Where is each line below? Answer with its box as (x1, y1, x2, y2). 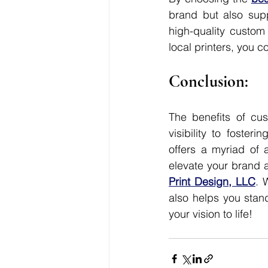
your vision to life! (169, 207, 252, 221)
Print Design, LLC (169, 175, 255, 188)
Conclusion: (169, 71, 248, 92)
